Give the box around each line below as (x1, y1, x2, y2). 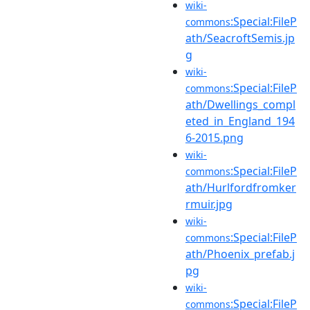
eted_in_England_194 (185, 113, 295, 129)
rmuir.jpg (185, 196, 232, 212)
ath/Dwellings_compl (185, 96, 295, 112)
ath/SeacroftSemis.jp (185, 30, 295, 46)
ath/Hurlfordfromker (185, 179, 296, 195)
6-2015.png (185, 129, 244, 145)
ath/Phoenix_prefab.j (185, 246, 295, 262)
